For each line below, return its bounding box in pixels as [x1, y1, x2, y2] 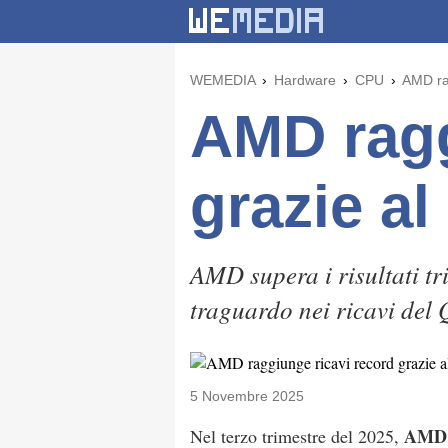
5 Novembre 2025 [190, 388, 304, 404]
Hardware [274, 72, 336, 88]
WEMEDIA [190, 72, 255, 88]
